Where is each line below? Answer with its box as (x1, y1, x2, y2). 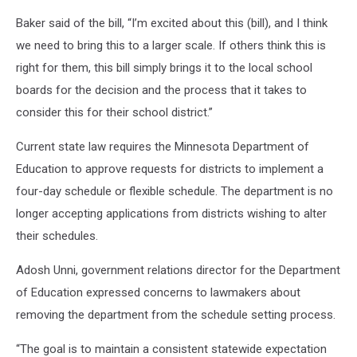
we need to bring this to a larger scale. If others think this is (16, 38, 326, 53)
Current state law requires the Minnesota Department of (16, 139, 309, 154)
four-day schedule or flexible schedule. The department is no (16, 184, 333, 198)
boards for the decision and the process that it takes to (16, 83, 307, 97)
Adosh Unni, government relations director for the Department (16, 263, 340, 277)
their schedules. (16, 229, 101, 243)
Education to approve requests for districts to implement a (16, 162, 324, 176)
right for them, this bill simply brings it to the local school (16, 61, 312, 75)
